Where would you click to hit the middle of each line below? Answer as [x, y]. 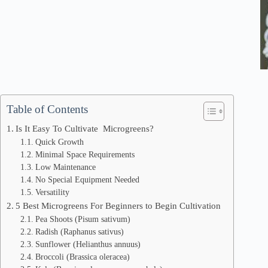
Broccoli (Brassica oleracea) [82, 257]
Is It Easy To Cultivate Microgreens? [85, 128]
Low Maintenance [65, 167]
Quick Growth [59, 142]
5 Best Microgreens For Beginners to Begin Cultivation [118, 205]
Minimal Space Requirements [85, 155]
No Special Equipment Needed [87, 180]
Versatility [52, 192]
